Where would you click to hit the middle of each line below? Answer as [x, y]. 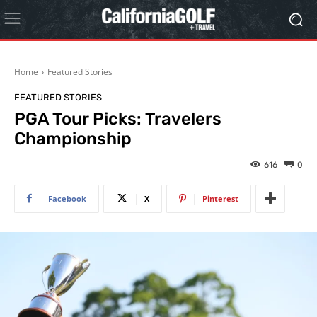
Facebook [67, 198]
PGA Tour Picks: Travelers [118, 119]
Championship [73, 139]
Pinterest [220, 198]
